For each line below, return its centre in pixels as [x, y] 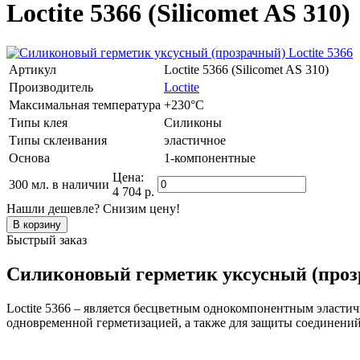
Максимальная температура [85, 104]
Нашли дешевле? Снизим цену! [93, 208]
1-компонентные [210, 157]
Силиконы [193, 122]
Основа [29, 157]
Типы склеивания [58, 140]
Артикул [33, 69]
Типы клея [38, 122]
